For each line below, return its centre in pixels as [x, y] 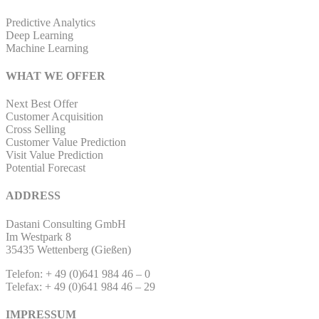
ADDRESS [33, 196]
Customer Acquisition [54, 117]
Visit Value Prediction [54, 155]
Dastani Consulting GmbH [66, 224]
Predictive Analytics [51, 22]
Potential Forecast [46, 168]
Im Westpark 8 [38, 236]
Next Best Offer [42, 104]
